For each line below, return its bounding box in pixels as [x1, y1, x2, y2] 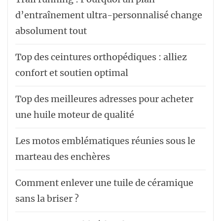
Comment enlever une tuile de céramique [15, 177, 193, 188]
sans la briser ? [15, 192, 79, 204]
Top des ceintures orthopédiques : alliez [15, 51, 187, 63]
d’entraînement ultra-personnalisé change [15, 9, 202, 21]
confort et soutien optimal [15, 67, 128, 78]
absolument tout [15, 25, 87, 37]
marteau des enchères [15, 150, 110, 162]
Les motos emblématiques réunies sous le [15, 135, 195, 147]
